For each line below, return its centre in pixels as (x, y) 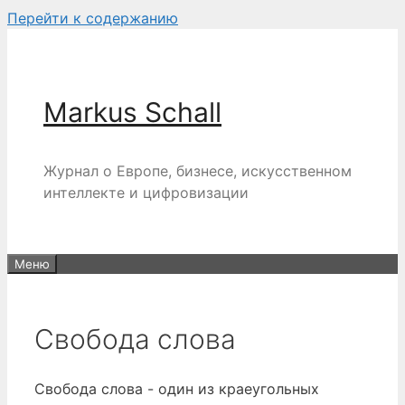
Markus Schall (132, 112)
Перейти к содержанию (93, 18)
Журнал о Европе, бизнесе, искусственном (198, 171)
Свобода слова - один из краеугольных (177, 389)
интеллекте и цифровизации (146, 193)
